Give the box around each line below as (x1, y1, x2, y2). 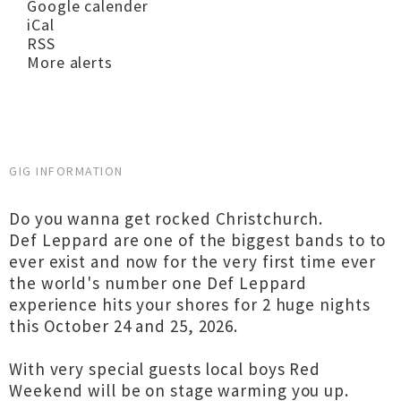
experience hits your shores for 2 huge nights (9, 294, 371, 315)
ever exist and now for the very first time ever (9, 251, 377, 272)
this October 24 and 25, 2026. (9, 315, 239, 337)
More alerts (27, 52, 113, 73)
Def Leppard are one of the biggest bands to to (9, 229, 387, 251)
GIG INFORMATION (9, 163, 124, 179)
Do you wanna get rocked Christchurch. (9, 208, 324, 229)
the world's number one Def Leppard (9, 272, 307, 294)
